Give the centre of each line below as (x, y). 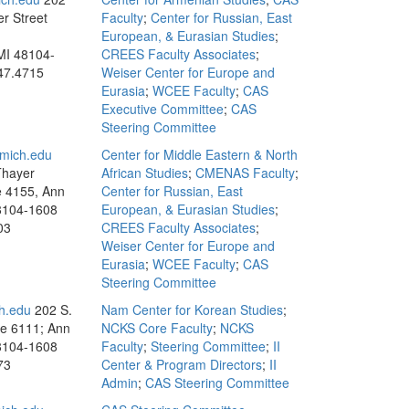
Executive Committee (163, 109)
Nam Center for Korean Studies (192, 309)
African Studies (145, 173)
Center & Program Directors (182, 364)
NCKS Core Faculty (157, 328)
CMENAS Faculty (245, 173)
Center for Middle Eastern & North (199, 154)
